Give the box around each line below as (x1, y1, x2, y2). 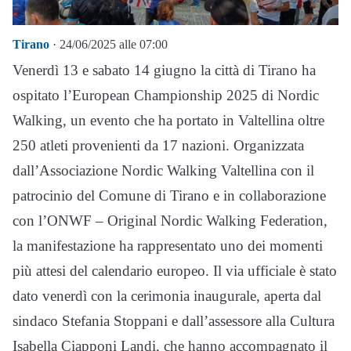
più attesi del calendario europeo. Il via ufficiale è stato (13, 262, 337, 280)
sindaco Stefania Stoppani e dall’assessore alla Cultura (13, 313, 335, 330)
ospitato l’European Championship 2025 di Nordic (13, 87, 319, 104)
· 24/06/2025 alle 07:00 (49, 38, 168, 52)
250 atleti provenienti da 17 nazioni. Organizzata (13, 137, 304, 154)
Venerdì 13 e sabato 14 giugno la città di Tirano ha (13, 62, 316, 79)
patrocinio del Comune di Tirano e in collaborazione (13, 187, 326, 204)
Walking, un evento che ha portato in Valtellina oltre (13, 112, 324, 129)
